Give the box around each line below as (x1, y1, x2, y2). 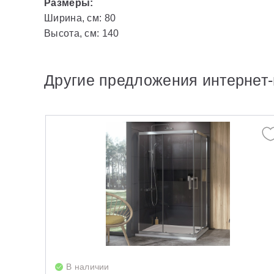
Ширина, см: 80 (44, 13, 116, 23)
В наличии (66, 262, 109, 272)
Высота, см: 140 (44, 28, 119, 39)
